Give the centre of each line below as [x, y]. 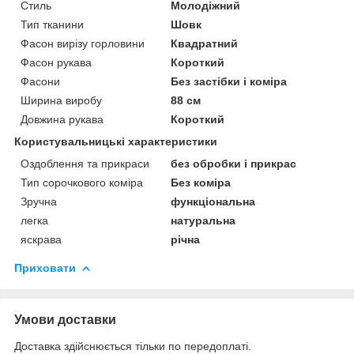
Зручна [39, 201]
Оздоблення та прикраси [85, 163]
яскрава [41, 239]
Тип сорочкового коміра [82, 182]
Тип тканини [52, 24]
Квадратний [205, 43]
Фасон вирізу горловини [83, 43]
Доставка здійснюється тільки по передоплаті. [133, 346]
